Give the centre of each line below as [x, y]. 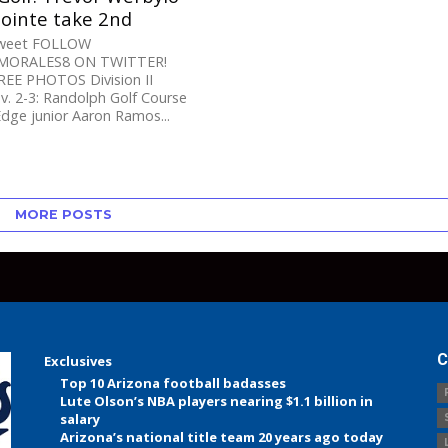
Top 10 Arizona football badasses [173, 383]
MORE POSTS [64, 215]
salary [80, 419]
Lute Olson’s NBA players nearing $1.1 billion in [217, 401]
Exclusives [78, 361]
